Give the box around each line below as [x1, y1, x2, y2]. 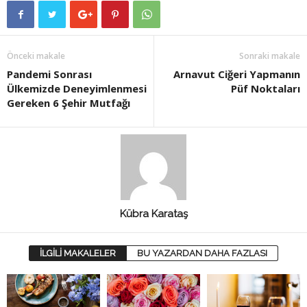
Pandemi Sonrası [7, 67, 92, 82]
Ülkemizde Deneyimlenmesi [7, 82, 147, 96]
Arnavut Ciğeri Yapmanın [173, 67, 300, 82]
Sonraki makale [239, 50, 300, 62]
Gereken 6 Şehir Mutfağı [7, 96, 130, 110]
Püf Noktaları [231, 82, 300, 96]
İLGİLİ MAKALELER [40, 248, 116, 259]
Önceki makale [7, 50, 65, 62]
